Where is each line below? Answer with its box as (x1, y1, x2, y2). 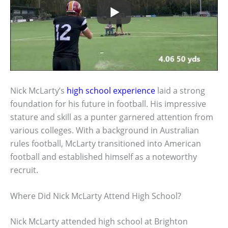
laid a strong (155, 84, 205, 96)
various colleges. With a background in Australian (10, 124, 199, 136)
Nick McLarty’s (10, 84, 67, 96)
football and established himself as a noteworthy (10, 151, 197, 162)
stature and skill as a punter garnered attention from (10, 111, 213, 123)
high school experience (67, 84, 155, 96)
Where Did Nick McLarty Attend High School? (10, 190, 181, 202)
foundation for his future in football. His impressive (10, 98, 206, 109)
